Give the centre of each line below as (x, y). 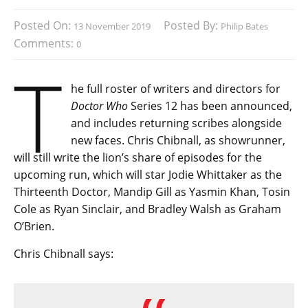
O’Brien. (34, 227)
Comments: (45, 44)
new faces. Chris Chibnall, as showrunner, (178, 141)
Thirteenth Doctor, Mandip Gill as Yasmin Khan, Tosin (152, 192)
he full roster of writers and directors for (176, 89)
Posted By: (192, 26)
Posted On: (44, 26)
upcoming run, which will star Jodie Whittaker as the (148, 175)
